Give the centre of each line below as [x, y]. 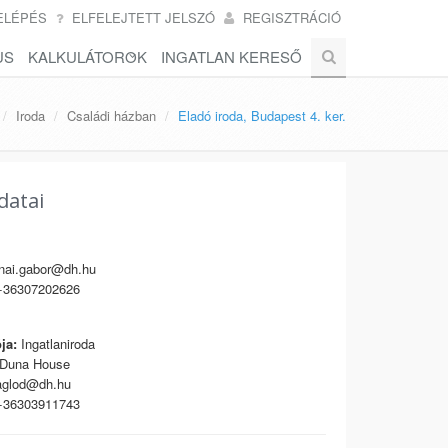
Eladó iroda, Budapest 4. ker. [262, 115]
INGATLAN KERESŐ [231, 56]
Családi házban [111, 115]
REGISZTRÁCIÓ [292, 17]
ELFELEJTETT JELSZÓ [143, 17]
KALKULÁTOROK [87, 56]
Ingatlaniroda [55, 343]
